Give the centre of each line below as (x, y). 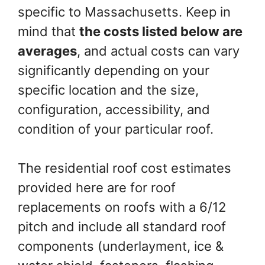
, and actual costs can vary (158, 51)
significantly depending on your (114, 71)
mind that (49, 32)
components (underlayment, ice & (121, 246)
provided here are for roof (97, 188)
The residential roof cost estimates (125, 168)
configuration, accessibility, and (114, 110)
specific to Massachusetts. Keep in (124, 12)
